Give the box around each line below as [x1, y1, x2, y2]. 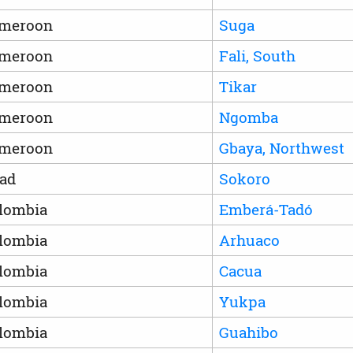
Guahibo [218, 321, 278, 342]
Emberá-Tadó [218, 199, 313, 219]
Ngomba [218, 106, 278, 127]
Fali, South [218, 45, 295, 65]
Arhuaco [218, 229, 280, 250]
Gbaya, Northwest [218, 137, 344, 158]
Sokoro [218, 168, 270, 188]
